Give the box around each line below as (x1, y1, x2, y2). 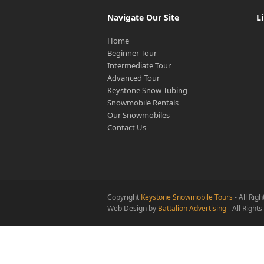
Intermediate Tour (107, 60, 171, 71)
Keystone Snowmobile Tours (141, 192, 233, 203)
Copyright (107, 192, 141, 203)
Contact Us (107, 122, 146, 133)
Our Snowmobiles (107, 110, 170, 121)
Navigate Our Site (107, 12, 179, 24)
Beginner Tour (107, 48, 157, 59)
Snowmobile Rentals (107, 97, 179, 108)
